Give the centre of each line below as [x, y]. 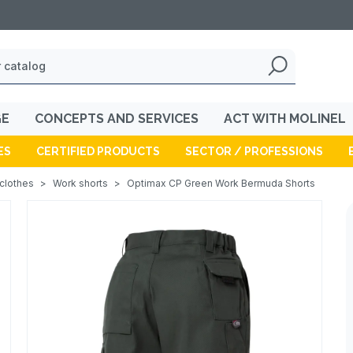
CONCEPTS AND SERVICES [117, 119]
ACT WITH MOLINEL [285, 119]
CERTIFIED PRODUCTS [98, 151]
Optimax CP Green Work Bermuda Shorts [221, 183]
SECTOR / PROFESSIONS [254, 151]
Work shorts [80, 183]
